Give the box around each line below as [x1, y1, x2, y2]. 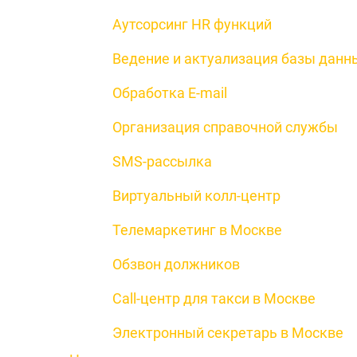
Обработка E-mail [112, 84, 227, 101]
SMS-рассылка [112, 153, 212, 170]
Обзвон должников [112, 256, 240, 273]
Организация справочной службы [112, 119, 338, 135]
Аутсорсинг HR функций [112, 16, 272, 33]
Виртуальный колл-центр [112, 187, 280, 204]
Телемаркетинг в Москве [112, 222, 282, 238]
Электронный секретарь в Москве [112, 324, 343, 341]
